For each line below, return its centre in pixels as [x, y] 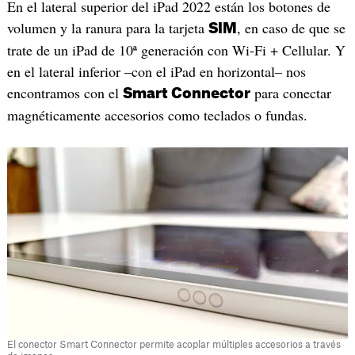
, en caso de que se [291, 27]
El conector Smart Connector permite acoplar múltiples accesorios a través [174, 344]
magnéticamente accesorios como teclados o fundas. [157, 115]
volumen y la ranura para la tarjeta [107, 27]
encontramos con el [65, 92]
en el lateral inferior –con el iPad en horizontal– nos [156, 71]
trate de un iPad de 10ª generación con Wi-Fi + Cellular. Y [176, 50]
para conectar [290, 92]
